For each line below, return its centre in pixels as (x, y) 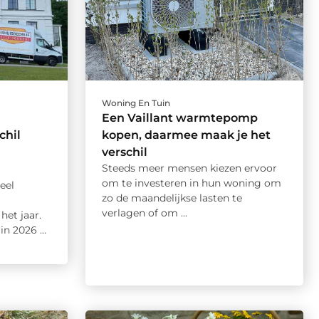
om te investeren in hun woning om (191, 183)
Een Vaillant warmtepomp (179, 117)
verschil (124, 152)
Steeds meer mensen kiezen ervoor (189, 168)
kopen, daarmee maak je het (186, 135)
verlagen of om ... (144, 213)
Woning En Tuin (136, 103)
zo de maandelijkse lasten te (172, 198)
